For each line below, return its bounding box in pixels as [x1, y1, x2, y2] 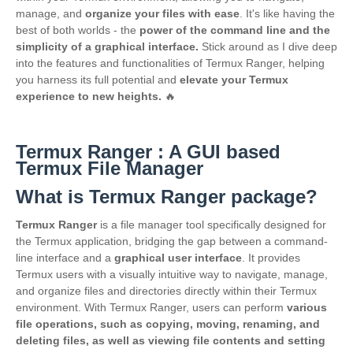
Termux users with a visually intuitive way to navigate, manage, [16, 268, 328, 281]
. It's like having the [240, 7, 335, 20]
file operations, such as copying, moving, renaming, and [16, 318, 320, 330]
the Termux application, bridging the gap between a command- [16, 235, 328, 247]
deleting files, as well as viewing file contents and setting [16, 334, 325, 347]
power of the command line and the [139, 24, 330, 36]
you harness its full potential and [16, 73, 180, 86]
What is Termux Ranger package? [16, 186, 318, 207]
